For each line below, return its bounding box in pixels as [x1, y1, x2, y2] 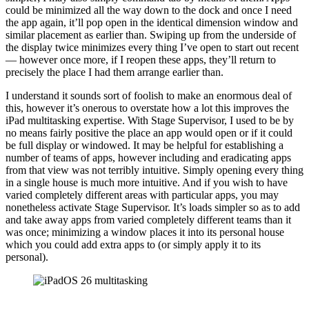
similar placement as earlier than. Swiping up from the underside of [6, 28, 296, 41]
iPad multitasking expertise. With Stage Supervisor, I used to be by [6, 114, 294, 126]
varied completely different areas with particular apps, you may [6, 188, 279, 201]
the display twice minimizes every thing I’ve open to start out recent [6, 41, 299, 53]
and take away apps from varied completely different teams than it [6, 213, 291, 226]
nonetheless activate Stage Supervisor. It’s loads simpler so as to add [6, 201, 300, 213]
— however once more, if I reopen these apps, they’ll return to [6, 53, 276, 66]
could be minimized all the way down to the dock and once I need [6, 3, 292, 16]
